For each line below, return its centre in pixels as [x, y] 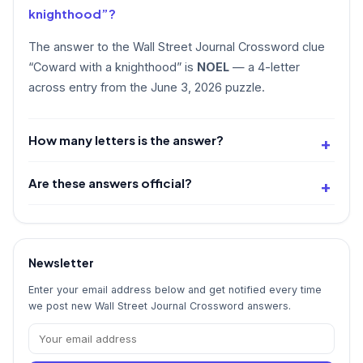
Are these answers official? [110, 182]
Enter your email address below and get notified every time [175, 289]
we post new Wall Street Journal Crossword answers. [160, 305]
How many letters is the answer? [126, 139]
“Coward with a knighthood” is [113, 66]
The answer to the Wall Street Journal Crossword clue [177, 46]
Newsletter [61, 262]
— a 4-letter [265, 66]
